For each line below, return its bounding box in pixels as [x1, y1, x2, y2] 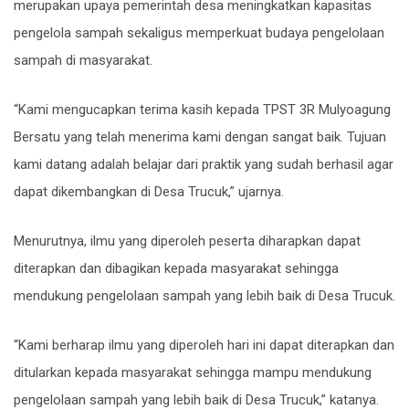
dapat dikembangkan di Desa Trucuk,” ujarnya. [14, 184, 284, 201]
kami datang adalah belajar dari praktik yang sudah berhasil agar [14, 156, 393, 173]
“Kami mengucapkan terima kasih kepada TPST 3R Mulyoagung [14, 101, 391, 119]
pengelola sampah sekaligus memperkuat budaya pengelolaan [14, 25, 384, 42]
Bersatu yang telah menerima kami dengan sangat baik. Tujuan [14, 129, 386, 146]
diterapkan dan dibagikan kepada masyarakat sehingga [14, 260, 339, 278]
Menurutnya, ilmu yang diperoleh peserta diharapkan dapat [14, 233, 361, 250]
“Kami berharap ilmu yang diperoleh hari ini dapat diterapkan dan [14, 337, 394, 354]
